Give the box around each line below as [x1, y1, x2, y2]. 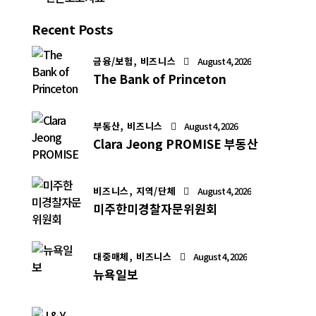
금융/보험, [93, 54, 140, 68]
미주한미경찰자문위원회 [93, 200, 217, 218]
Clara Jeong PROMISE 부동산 [93, 135, 258, 153]
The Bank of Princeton [93, 69, 226, 87]
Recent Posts [32, 19, 113, 38]
